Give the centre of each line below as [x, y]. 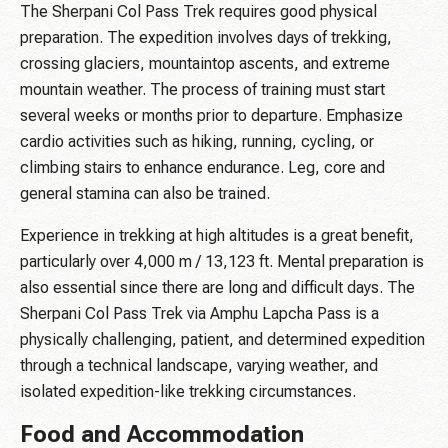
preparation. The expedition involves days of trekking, [206, 38]
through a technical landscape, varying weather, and [199, 366]
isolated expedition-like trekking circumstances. [188, 392]
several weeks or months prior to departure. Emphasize [211, 116]
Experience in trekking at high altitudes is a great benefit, [217, 236]
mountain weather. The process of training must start [202, 90]
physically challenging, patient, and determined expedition [222, 340]
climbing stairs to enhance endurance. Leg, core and [202, 168]
